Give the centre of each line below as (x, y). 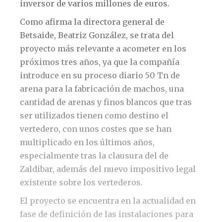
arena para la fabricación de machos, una (102, 89)
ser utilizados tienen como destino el (94, 116)
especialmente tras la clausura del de (94, 156)
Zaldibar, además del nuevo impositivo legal (108, 169)
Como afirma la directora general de (92, 22)
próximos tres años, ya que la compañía (100, 62)
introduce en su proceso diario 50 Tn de (100, 76)
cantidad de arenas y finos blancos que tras (106, 102)
